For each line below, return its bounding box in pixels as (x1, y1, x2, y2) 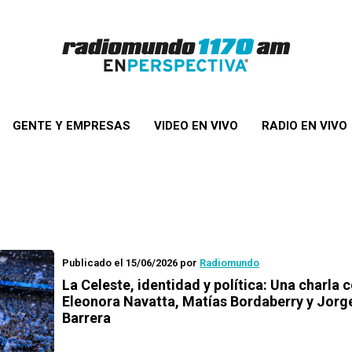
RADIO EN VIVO (261, 119, 347, 133)
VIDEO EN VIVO (153, 119, 238, 133)
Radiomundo (200, 257, 259, 269)
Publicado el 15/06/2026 (62, 257, 178, 269)
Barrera (62, 310, 111, 326)
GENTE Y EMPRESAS (12, 119, 130, 133)
